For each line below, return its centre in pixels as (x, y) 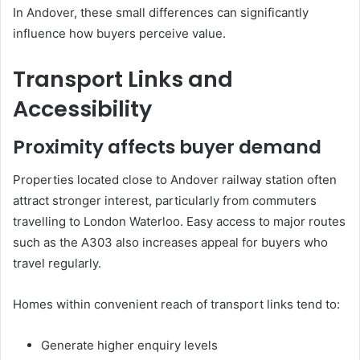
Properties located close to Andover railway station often (175, 179)
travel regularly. (57, 263)
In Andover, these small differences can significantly (161, 12)
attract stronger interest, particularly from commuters (165, 200)
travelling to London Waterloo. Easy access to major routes (179, 221)
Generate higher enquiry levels (129, 345)
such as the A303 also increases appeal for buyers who (170, 242)
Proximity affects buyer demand (167, 147)
